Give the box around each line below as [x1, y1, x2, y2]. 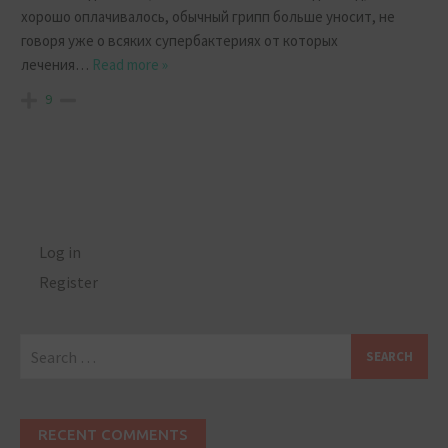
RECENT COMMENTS [38, 426, 188, 444]
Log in [39, 241, 82, 262]
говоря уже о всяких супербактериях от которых [21, 31, 338, 51]
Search [19, 335, 65, 356]
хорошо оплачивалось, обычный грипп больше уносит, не [21, 7, 395, 27]
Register [39, 272, 99, 293]
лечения [21, 55, 75, 75]
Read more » [92, 55, 168, 75]
